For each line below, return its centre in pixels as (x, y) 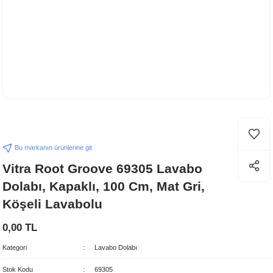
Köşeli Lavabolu (52, 204)
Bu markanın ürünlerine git (53, 147)
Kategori (15, 247)
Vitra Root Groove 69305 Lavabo (102, 168)
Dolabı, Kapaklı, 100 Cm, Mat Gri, (104, 186)
